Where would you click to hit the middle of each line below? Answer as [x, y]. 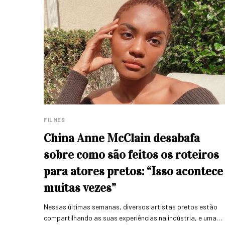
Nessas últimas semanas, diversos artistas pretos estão [131, 206]
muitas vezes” [80, 188]
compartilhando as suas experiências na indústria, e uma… [133, 217]
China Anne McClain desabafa [122, 138]
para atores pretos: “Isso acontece [133, 171]
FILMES [54, 120]
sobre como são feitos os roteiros [131, 154]
